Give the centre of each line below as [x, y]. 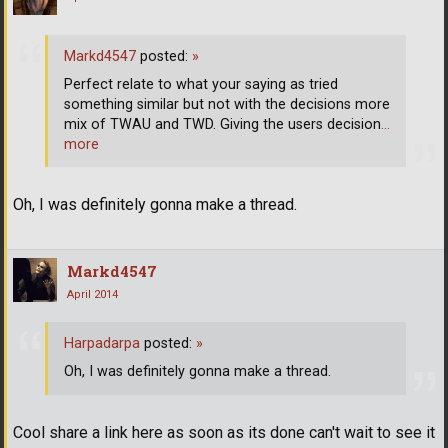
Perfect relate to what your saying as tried [201, 84]
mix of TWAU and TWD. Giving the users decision [222, 124]
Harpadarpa [102, 344]
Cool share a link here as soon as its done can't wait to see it [224, 432]
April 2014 [92, 295]
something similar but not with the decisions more [227, 104]
